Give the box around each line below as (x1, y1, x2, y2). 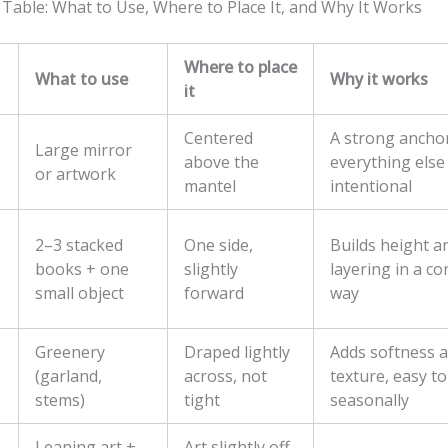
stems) (35, 389, 85, 412)
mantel (184, 175, 236, 198)
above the (184, 151, 259, 174)
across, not (184, 365, 267, 388)
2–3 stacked (35, 234, 123, 257)
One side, (184, 234, 253, 257)
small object (35, 282, 124, 305)
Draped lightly (184, 341, 290, 364)
